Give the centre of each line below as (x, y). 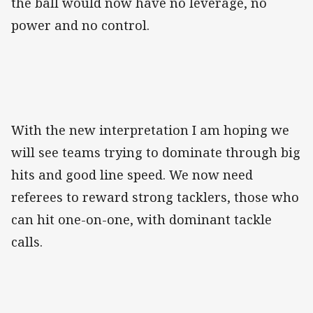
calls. (27, 242)
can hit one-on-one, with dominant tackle (141, 220)
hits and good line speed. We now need (132, 175)
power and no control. (80, 26)
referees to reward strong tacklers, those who (155, 197)
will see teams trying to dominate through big (156, 153)
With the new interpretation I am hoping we (150, 130)
